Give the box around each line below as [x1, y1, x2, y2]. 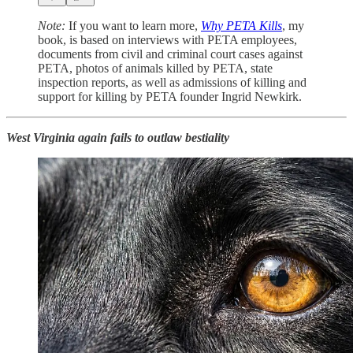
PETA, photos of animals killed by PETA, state [38, 61, 273, 76]
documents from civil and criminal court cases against [38, 47, 303, 61]
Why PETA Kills [201, 19, 282, 33]
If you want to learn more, [69, 19, 201, 33]
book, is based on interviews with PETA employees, [38, 33, 297, 47]
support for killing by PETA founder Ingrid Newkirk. [38, 90, 302, 104]
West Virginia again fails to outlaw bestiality [6, 131, 229, 145]
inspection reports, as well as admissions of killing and [38, 76, 307, 90]
